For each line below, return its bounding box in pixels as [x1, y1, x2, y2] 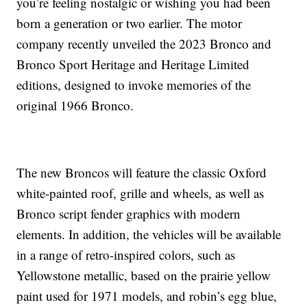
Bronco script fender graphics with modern [16, 205, 241, 223]
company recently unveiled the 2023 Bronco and [16, 35, 272, 53]
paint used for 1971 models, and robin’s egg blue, [16, 287, 278, 305]
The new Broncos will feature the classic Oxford [16, 164, 267, 182]
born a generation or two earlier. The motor [16, 14, 243, 32]
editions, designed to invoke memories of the [16, 76, 251, 94]
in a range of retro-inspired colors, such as [16, 246, 236, 264]
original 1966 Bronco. [16, 97, 134, 114]
